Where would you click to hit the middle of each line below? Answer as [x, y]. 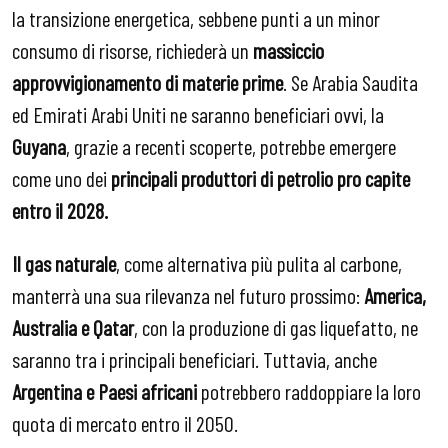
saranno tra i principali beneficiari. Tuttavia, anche [194, 359]
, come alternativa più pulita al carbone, [259, 263]
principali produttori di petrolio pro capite [260, 177]
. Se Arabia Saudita [350, 81]
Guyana [39, 145]
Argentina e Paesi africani [104, 391]
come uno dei [61, 177]
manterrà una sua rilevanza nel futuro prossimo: [188, 295]
